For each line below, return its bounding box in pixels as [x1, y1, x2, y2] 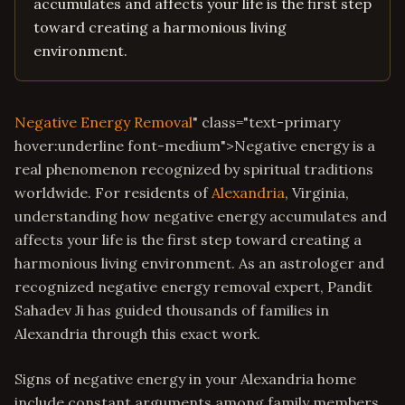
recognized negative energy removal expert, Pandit [14, 278, 372, 296]
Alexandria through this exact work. [14, 325, 260, 343]
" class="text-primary [193, 113, 340, 131]
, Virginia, [285, 184, 349, 202]
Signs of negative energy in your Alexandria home [14, 370, 356, 388]
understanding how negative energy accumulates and [14, 207, 387, 225]
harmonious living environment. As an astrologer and [14, 254, 384, 272]
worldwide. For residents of [14, 184, 212, 202]
